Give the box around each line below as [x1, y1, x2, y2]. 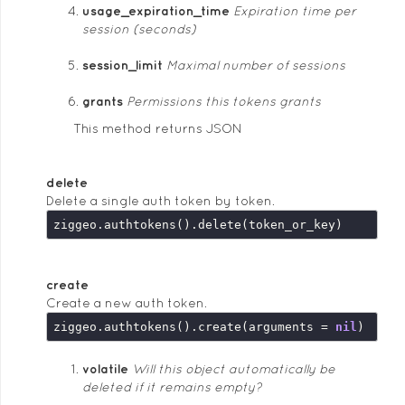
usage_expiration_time [82, 4, 230, 18]
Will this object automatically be [132, 362, 335, 376]
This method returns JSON [73, 121, 242, 136]
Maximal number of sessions [166, 58, 345, 72]
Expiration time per [233, 4, 356, 18]
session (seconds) [82, 22, 196, 36]
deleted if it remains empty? [82, 380, 261, 394]
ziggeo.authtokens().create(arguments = [52, 319, 335, 334]
